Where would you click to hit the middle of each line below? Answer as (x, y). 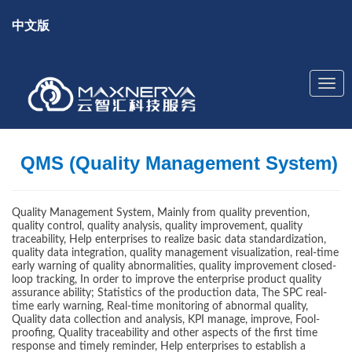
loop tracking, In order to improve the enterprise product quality (167, 280)
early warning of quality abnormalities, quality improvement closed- (174, 266)
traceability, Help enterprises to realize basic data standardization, (169, 240)
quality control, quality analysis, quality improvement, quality (157, 226)
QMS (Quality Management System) (176, 163)
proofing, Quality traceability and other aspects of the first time (165, 333)
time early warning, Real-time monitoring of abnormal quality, (160, 306)
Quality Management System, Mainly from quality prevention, (161, 213)
